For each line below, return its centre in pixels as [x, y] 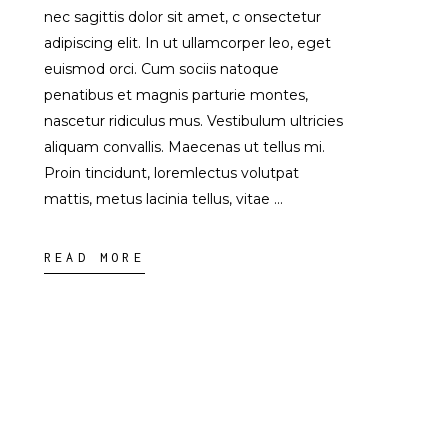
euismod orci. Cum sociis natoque [161, 69]
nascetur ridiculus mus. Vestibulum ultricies [193, 121]
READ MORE [94, 257]
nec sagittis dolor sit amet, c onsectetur [182, 17]
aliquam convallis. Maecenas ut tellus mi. [184, 147]
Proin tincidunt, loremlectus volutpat [171, 173]
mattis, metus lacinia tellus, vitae [159, 199]
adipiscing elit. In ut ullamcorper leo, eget [187, 43]
